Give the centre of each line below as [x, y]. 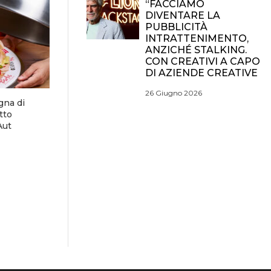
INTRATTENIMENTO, [197, 38]
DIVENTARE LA [183, 15]
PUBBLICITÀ [176, 27]
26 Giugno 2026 [174, 93]
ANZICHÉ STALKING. [196, 50]
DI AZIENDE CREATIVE [201, 73]
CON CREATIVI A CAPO [203, 61]
